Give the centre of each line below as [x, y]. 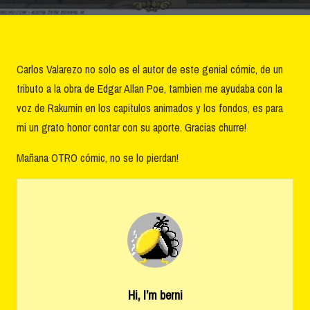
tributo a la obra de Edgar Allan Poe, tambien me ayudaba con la [149, 88]
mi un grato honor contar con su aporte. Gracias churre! [131, 127]
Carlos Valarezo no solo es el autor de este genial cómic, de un [150, 69]
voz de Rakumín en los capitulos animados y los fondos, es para [150, 108]
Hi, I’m [144, 295]
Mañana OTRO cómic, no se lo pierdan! [98, 157]
